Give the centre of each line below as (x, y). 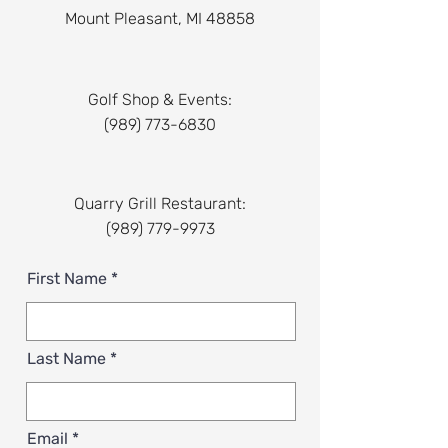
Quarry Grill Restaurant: (160, 203)
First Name (67, 278)
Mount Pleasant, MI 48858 (160, 18)
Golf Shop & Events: (160, 99)
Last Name (66, 358)
